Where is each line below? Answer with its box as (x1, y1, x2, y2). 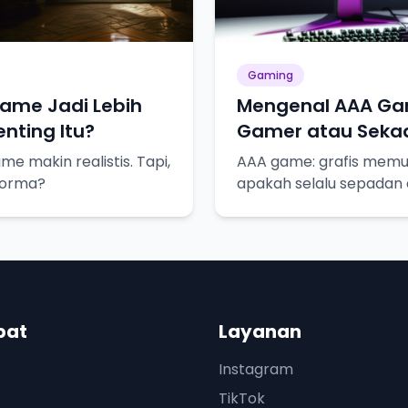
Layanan (219, 319, 301, 345)
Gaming (248, 67, 293, 84)
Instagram (219, 359, 293, 381)
